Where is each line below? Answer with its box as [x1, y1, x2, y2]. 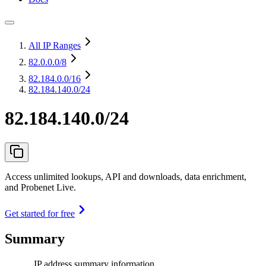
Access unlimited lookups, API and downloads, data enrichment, [5, 171, 246, 182]
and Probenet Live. [5, 182, 76, 192]
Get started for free [5, 208, 75, 218]
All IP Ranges [28, 40, 81, 50]
